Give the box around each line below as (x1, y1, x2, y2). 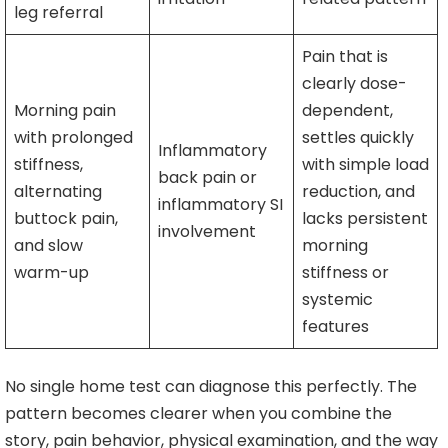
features (302, 315, 369, 339)
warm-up (14, 261, 89, 285)
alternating (14, 180, 102, 204)
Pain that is (302, 45, 388, 69)
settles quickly (302, 126, 414, 150)
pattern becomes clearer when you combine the (5, 402, 392, 426)
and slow (14, 234, 83, 258)
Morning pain (14, 99, 116, 123)
